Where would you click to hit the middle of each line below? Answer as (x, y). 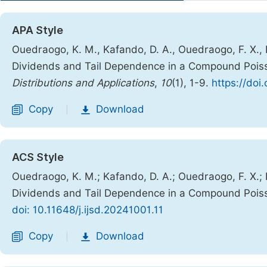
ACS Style (38, 157)
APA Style (38, 30)
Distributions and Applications (83, 83)
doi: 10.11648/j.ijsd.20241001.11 (88, 210)
